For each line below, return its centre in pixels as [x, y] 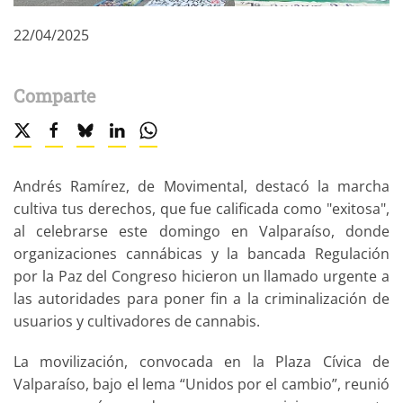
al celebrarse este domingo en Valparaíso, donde [201, 231]
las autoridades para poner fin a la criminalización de [201, 298]
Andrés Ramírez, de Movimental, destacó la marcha [201, 186]
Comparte [54, 95]
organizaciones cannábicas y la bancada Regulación [201, 253]
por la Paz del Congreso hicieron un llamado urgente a [201, 276]
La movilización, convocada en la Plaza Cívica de [201, 361]
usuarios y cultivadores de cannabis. [139, 321]
